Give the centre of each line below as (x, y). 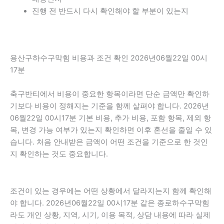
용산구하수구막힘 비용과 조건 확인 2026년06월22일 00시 (109, 58)
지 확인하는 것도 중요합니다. (59, 154)
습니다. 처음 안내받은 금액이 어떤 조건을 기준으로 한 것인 (109, 142)
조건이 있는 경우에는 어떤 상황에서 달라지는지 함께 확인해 (111, 191)
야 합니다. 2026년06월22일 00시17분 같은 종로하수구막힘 (110, 203)
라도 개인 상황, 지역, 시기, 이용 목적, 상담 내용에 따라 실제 (110, 215)
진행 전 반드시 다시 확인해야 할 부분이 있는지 (110, 11)
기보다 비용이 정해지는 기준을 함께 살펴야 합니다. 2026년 (109, 106)
